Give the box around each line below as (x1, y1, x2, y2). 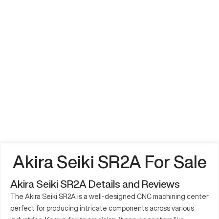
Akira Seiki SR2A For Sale (12, 153, 207, 170)
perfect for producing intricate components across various (10, 204, 194, 212)
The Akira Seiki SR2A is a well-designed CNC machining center (10, 193, 209, 200)
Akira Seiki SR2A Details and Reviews (10, 178, 180, 189)
